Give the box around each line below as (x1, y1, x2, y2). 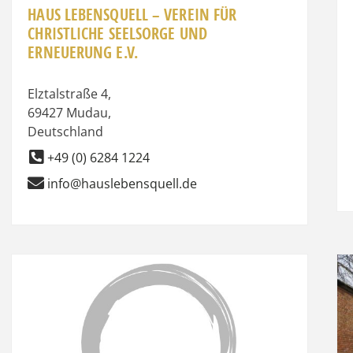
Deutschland (28, 122, 104, 140)
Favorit (288, 265, 339, 287)
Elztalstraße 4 (28, 84, 109, 102)
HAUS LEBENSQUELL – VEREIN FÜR (28, 3, 237, 25)
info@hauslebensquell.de (47, 174, 198, 192)
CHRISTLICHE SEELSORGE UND (28, 22, 207, 44)
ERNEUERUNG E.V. (28, 41, 138, 63)
